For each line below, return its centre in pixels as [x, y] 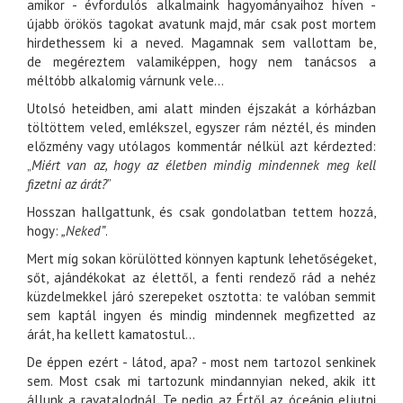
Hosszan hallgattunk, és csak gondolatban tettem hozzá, [201, 212]
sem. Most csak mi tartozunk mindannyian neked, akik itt [201, 381]
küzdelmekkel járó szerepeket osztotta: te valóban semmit [201, 297]
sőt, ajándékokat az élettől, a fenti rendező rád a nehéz [201, 278]
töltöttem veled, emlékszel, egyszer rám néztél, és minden [201, 128]
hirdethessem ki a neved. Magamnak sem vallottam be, [201, 43]
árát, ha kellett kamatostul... [111, 335]
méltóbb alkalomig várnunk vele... [125, 81]
